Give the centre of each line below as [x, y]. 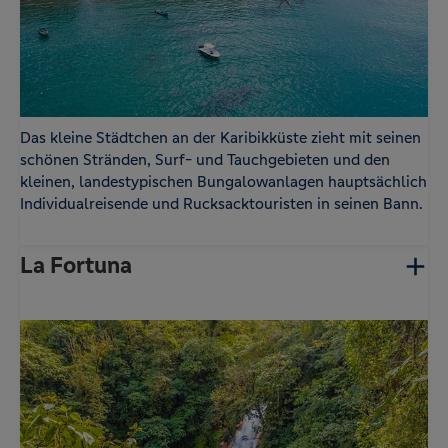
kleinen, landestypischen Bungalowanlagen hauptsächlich [223, 182]
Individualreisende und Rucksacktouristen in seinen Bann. [221, 204]
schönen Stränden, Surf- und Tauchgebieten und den [205, 160]
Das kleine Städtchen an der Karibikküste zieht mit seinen [220, 138]
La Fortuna [76, 266]
